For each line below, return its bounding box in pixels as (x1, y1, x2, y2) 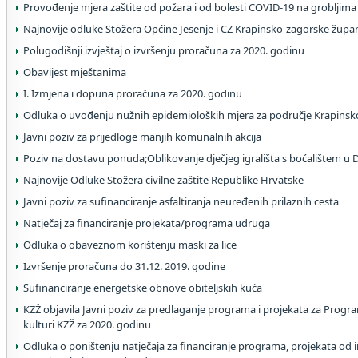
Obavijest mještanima (23, 65, 126, 79)
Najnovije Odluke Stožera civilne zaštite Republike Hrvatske (23, 173, 304, 187)
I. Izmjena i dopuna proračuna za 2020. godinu (23, 86, 242, 101)
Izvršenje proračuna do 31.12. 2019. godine (23, 259, 225, 273)
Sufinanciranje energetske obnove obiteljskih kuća (23, 280, 262, 295)
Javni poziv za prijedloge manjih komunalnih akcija (23, 129, 261, 144)
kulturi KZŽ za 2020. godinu (23, 317, 151, 332)
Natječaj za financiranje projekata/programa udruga (23, 216, 270, 230)
